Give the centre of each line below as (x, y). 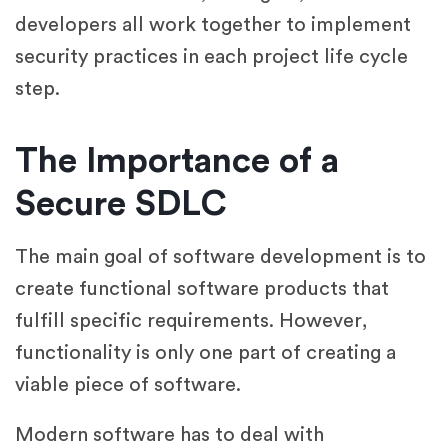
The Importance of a (177, 162)
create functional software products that (202, 289)
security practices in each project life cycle (211, 57)
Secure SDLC (121, 205)
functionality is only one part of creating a (205, 353)
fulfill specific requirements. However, (191, 321)
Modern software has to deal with (169, 435)
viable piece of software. (128, 385)
